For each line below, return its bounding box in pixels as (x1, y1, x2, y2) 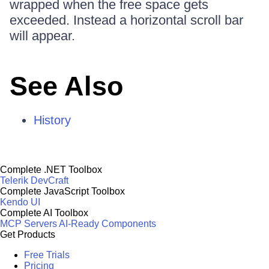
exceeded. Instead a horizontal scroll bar (10, 12, 243, 28)
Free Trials (24, 249, 70, 260)
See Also (10, 70, 123, 101)
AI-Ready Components (59, 218, 156, 229)
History (34, 113, 71, 127)
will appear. (10, 28, 75, 43)
